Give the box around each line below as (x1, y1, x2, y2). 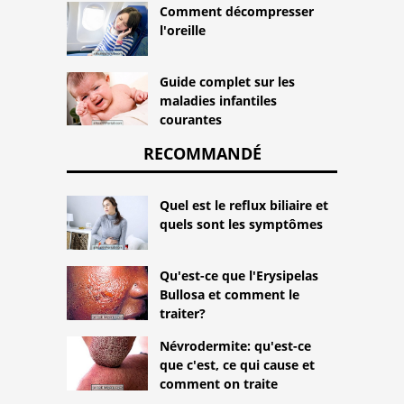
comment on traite (160, 375, 278, 393)
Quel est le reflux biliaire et (160, 197, 328, 215)
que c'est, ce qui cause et (160, 356, 315, 374)
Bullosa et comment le (160, 286, 299, 304)
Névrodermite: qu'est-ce (160, 337, 311, 355)
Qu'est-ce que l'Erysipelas (160, 267, 318, 285)
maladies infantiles (160, 91, 277, 109)
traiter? (160, 305, 206, 323)
